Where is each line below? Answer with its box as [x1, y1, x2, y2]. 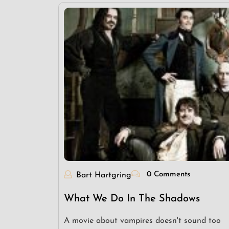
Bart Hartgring [76, 171, 131, 179]
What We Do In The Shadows [64, 194, 200, 204]
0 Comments [144, 171, 190, 178]
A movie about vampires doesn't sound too [64, 217, 221, 225]
